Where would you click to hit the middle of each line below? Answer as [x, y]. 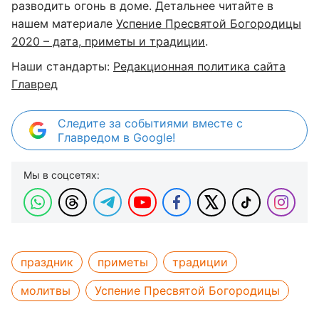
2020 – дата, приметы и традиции [108, 41]
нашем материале [64, 23]
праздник [47, 262]
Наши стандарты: [62, 66]
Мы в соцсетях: [62, 175]
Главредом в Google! [116, 137]
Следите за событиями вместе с [150, 123]
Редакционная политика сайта [199, 66]
